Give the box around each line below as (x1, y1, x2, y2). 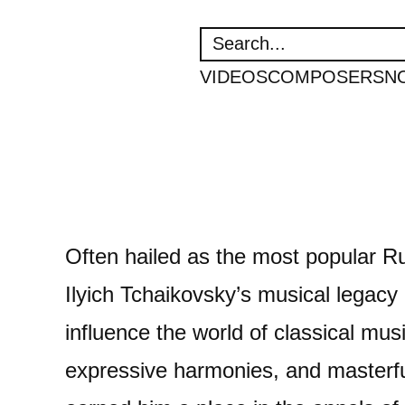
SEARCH (199, 31, 262, 46)
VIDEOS (200, 67, 268, 87)
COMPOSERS (268, 67, 384, 87)
